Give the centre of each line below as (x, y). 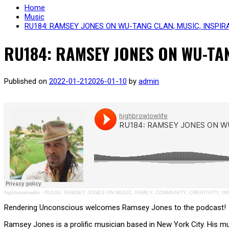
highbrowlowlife (22, 192)
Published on (27, 81)
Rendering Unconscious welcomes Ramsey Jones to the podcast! (115, 207)
